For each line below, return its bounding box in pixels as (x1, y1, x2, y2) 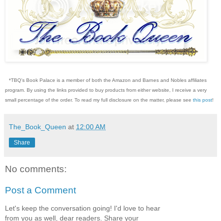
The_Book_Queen (9, 122, 66, 131)
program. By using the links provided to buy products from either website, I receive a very (5, 87, 207, 93)
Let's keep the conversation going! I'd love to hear (5, 204, 160, 212)
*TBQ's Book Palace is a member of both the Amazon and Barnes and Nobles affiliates (9, 77, 207, 83)
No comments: (5, 163, 67, 174)
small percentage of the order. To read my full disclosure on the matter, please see (5, 97, 193, 103)
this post (193, 97, 212, 103)
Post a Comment (5, 185, 76, 196)
